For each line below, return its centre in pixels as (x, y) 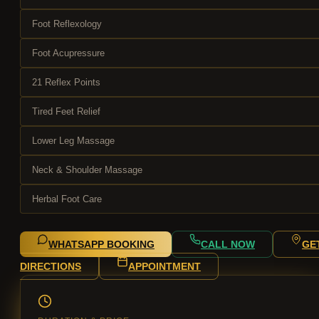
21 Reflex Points (66, 83)
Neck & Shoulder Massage (87, 170)
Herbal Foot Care (67, 199)
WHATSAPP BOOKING (101, 245)
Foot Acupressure (68, 53)
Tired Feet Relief (66, 112)
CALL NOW (228, 245)
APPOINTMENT (164, 267)
